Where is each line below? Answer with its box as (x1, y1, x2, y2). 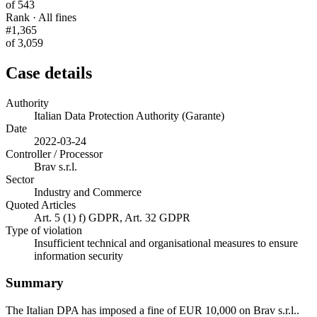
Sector (6, 173, 34, 185)
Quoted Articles (6, 198, 76, 211)
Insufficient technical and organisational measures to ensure (34, 236, 298, 249)
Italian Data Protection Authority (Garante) (34, 109, 224, 122)
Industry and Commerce (34, 185, 142, 198)
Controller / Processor (6, 147, 103, 160)
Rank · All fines (6, 11, 76, 23)
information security (34, 249, 123, 262)
